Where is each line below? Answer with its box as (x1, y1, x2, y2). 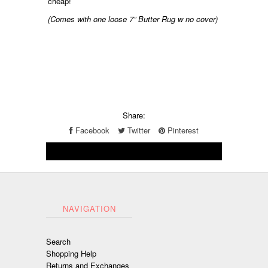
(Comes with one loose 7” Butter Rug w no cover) (48, 13, 218, 25)
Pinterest (165, 124, 199, 136)
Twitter (124, 124, 150, 136)
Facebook (72, 124, 109, 136)
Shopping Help (46, 248, 97, 260)
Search (46, 236, 71, 248)
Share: (122, 109, 145, 121)
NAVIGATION (62, 203, 116, 215)
